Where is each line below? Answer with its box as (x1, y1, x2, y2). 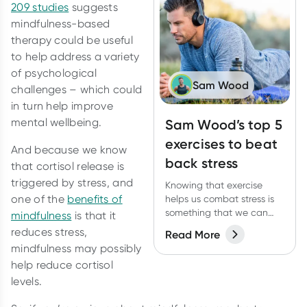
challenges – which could (11, 83, 143, 97)
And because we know (11, 143, 127, 157)
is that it (71, 209, 116, 223)
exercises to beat (165, 136, 278, 153)
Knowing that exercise (165, 180, 262, 191)
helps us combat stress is (165, 193, 274, 205)
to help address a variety (11, 50, 140, 64)
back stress (165, 155, 238, 172)
